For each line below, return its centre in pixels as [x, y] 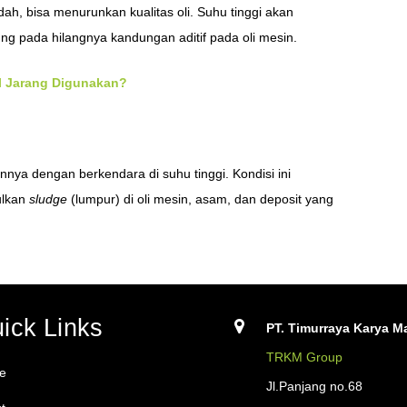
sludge [48, 199]
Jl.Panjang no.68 [314, 387]
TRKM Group [304, 357]
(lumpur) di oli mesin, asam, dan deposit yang [200, 199]
